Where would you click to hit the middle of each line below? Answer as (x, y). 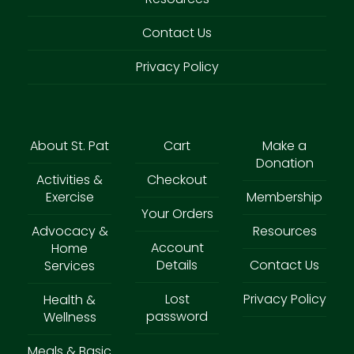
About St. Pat (70, 145)
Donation (284, 163)
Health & (70, 299)
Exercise (70, 197)
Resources (284, 231)
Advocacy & (70, 231)
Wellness (70, 317)
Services (70, 265)
